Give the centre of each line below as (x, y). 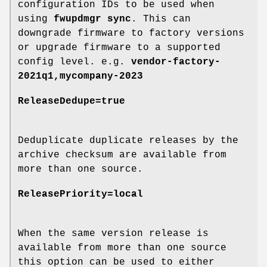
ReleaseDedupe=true (72, 102)
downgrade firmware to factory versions (131, 34)
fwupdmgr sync (92, 19)
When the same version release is (113, 234)
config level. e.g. (74, 62)
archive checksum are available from (122, 155)
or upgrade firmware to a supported (119, 48)
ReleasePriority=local (80, 195)
